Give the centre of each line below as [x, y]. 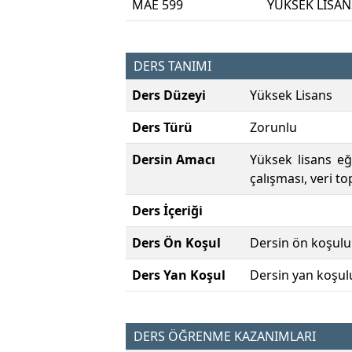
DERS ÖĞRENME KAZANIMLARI [225, 337]
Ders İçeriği [167, 211]
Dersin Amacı [174, 160]
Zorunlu [273, 128]
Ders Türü [162, 128]
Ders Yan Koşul [179, 275]
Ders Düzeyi [169, 95]
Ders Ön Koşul [176, 243]
